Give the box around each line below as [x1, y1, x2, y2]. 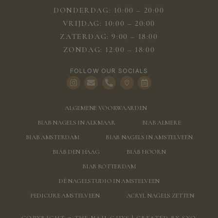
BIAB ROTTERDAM [82, 162, 136, 170]
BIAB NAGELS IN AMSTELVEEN [106, 133, 193, 141]
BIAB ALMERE [142, 118, 181, 127]
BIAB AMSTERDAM [25, 133, 79, 141]
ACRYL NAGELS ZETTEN [126, 191, 194, 200]
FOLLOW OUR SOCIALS [70, 67, 148, 74]
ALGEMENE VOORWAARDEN [65, 104, 147, 112]
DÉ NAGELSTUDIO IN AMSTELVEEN [58, 177, 160, 185]
